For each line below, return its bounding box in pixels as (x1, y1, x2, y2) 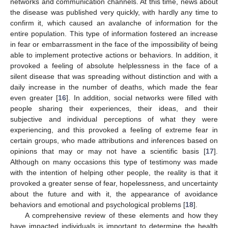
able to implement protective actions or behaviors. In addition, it (10, 50, 218, 59)
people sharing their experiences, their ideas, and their (10, 104, 218, 112)
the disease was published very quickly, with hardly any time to (10, 8, 218, 16)
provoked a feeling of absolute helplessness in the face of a (10, 61, 218, 70)
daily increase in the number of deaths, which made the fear (10, 82, 218, 91)
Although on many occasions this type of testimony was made (10, 157, 218, 166)
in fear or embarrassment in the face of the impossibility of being (10, 40, 218, 48)
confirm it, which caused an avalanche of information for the (10, 18, 218, 27)
